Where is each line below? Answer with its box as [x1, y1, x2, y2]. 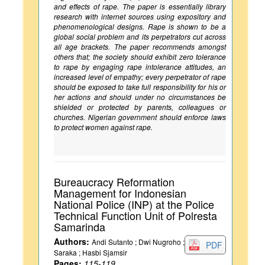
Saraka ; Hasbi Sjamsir [54, 247, 127, 257]
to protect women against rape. [54, 122, 153, 132]
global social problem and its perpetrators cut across [54, 31, 226, 41]
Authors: [54, 235, 89, 247]
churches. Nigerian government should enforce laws [54, 112, 226, 122]
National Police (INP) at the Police [54, 196, 214, 212]
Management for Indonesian [54, 185, 186, 201]
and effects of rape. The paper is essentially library [54, 1, 226, 11]
